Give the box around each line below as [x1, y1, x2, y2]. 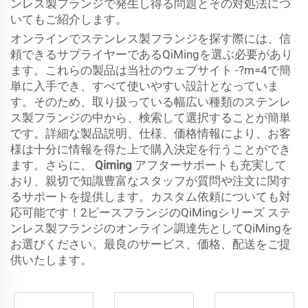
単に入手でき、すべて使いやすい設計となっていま [10, 79, 279, 93]
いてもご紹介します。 [10, 12, 127, 26]
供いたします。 [10, 253, 92, 267]
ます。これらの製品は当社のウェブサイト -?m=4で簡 [10, 63, 291, 77]
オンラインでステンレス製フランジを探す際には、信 [10, 32, 291, 45]
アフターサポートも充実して [135, 158, 287, 172]
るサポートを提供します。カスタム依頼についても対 [10, 190, 291, 203]
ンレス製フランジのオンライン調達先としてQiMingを [10, 221, 293, 235]
